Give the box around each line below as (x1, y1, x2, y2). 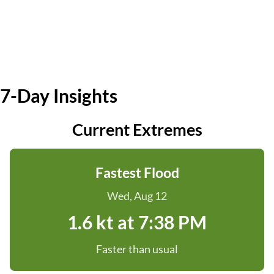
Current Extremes (72, 119, 202, 139)
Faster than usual (96, 242, 178, 256)
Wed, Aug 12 (107, 189, 167, 202)
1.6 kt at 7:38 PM (67, 211, 207, 233)
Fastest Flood (95, 164, 179, 181)
